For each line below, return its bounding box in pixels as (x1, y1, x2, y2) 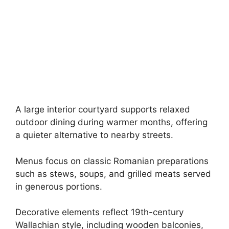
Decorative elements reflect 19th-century (15, 207, 184, 218)
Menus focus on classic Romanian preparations (15, 155, 209, 166)
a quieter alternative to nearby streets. (15, 130, 173, 141)
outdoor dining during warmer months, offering (15, 117, 208, 128)
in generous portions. (15, 181, 102, 192)
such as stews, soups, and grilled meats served (15, 168, 211, 179)
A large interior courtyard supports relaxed (15, 104, 190, 115)
